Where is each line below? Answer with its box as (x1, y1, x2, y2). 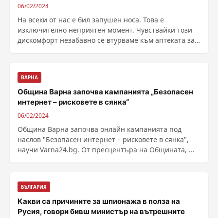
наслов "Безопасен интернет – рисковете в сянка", (18, 135, 189, 144)
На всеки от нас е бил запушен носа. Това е (18, 15, 164, 24)
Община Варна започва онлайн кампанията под (18, 125, 182, 134)
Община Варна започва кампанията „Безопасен (18, 87, 193, 96)
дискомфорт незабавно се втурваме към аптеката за (18, 36, 195, 45)
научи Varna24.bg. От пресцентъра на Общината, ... (18, 145, 195, 154)
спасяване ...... (18, 46, 66, 55)
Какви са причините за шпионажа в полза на (18, 197, 180, 206)
